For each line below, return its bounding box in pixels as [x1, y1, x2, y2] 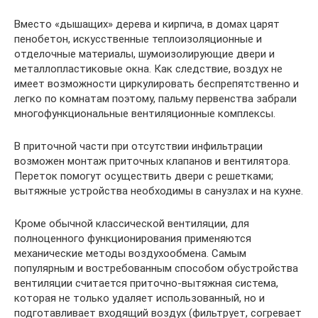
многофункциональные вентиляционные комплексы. [14, 106, 275, 120]
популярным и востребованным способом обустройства [14, 261, 298, 275]
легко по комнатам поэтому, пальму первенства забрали [14, 92, 297, 105]
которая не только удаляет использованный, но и [14, 291, 265, 305]
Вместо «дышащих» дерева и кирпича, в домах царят [14, 17, 280, 31]
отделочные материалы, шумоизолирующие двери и [14, 47, 275, 60]
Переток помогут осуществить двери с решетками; [14, 169, 273, 182]
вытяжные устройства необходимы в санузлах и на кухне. [14, 184, 303, 197]
